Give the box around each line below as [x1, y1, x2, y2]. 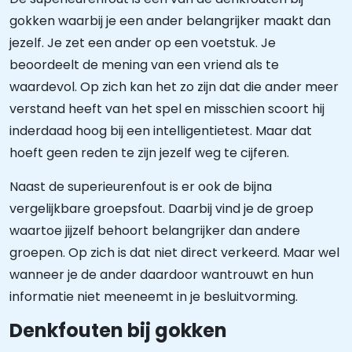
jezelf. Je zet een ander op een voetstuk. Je [9, 34, 276, 52]
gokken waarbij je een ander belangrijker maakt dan [9, 12, 331, 30]
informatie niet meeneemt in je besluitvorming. [9, 288, 298, 306]
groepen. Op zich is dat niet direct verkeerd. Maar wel [9, 244, 339, 262]
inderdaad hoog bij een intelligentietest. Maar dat [9, 122, 312, 140]
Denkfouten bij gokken [9, 317, 227, 343]
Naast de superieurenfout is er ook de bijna [9, 178, 272, 196]
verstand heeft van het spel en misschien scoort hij [9, 100, 324, 118]
